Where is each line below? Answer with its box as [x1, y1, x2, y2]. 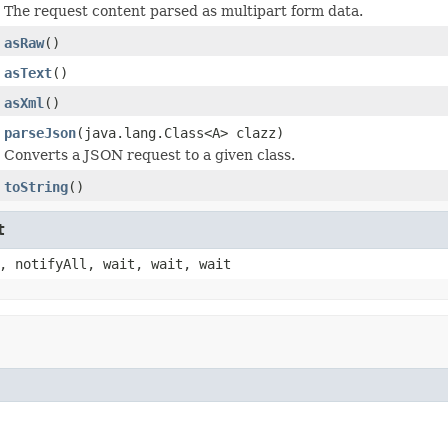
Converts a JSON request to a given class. [4, 146, 295, 163]
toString [4, 178, 68, 195]
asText [4, 64, 52, 81]
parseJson [4, 124, 76, 141]
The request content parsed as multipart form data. [4, 2, 363, 19]
